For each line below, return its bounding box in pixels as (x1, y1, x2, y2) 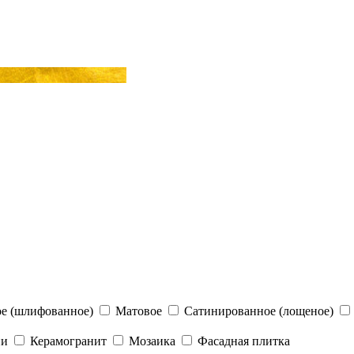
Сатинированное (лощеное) (184, 304, 333, 318)
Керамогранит (30, 334, 107, 348)
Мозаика (129, 334, 175, 348)
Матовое (115, 304, 165, 318)
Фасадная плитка (198, 334, 290, 348)
